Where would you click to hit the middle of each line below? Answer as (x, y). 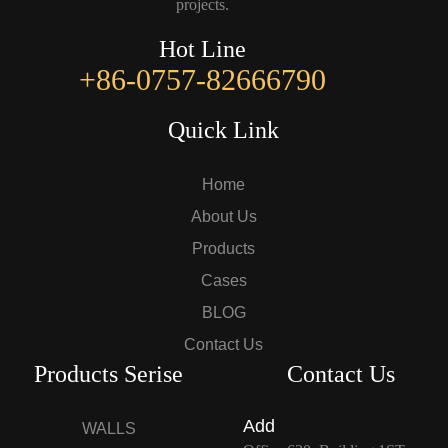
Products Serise (109, 374)
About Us (223, 217)
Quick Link (224, 130)
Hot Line (202, 49)
